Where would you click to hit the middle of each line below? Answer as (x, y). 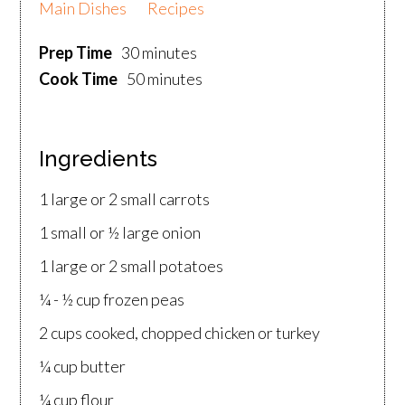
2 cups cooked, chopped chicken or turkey (180, 333)
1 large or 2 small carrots (125, 199)
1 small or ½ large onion (120, 233)
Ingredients (99, 159)
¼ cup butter (83, 367)
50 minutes (165, 79)
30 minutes (160, 53)
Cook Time (79, 79)
